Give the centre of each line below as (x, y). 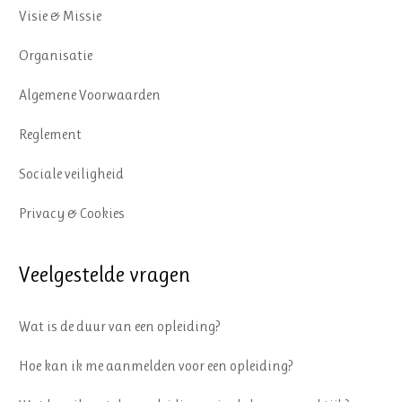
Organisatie (56, 55)
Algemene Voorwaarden (90, 94)
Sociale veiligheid (72, 173)
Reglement (51, 134)
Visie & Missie (61, 15)
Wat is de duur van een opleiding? (120, 326)
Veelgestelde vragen (105, 274)
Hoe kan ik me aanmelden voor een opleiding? (157, 365)
